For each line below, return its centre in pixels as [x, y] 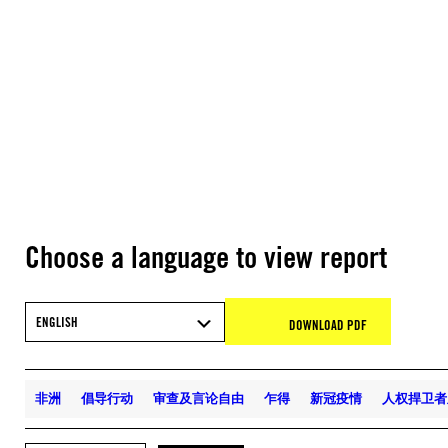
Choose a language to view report [206, 257]
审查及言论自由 [198, 398]
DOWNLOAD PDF [328, 325]
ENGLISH [57, 321]
